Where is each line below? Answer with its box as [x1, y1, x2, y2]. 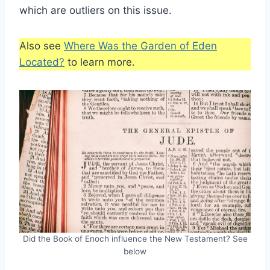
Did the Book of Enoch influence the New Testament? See [22, 233, 248, 243]
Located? [19, 55, 64, 68]
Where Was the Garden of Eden [64, 39, 217, 52]
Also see [19, 39, 64, 52]
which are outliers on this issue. [19, 4, 172, 16]
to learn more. [64, 55, 135, 68]
